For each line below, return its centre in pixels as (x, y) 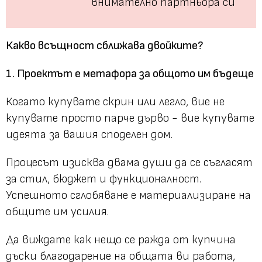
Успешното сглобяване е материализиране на (128, 195)
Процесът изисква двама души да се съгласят (129, 162)
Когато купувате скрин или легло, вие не (115, 101)
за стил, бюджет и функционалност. (104, 179)
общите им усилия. (57, 211)
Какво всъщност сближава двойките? (105, 45)
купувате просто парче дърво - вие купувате (130, 118)
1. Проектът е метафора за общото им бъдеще (130, 73)
